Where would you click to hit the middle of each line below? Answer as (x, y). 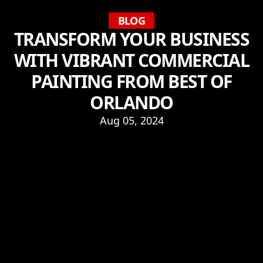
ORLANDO (131, 102)
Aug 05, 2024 (131, 120)
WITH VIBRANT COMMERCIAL (131, 60)
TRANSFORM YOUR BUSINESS (131, 39)
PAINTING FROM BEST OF (131, 81)
